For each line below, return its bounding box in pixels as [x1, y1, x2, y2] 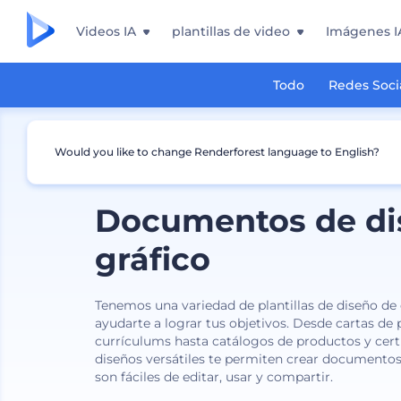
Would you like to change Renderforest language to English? [55, 145, 380, 158]
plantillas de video [172, 23, 290, 39]
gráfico [95, 240, 211, 278]
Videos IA [76, 23, 136, 39]
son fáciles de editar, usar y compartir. [95, 369, 334, 385]
